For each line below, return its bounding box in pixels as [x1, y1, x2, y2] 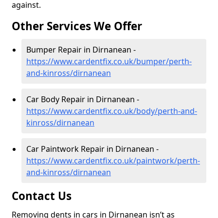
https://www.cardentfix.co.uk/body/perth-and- [26, 106, 197, 117]
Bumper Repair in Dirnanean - [26, 44, 136, 55]
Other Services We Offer [12, 18, 142, 34]
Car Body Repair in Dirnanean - [26, 94, 139, 105]
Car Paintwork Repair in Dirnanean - [26, 144, 159, 155]
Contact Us [12, 188, 74, 204]
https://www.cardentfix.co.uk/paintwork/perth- [26, 155, 200, 166]
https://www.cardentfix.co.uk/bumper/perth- [26, 56, 192, 67]
